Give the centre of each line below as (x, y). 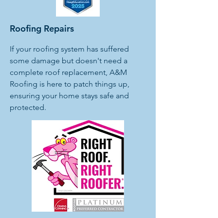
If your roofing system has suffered (69, 49)
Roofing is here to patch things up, (70, 84)
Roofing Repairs (42, 28)
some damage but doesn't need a (69, 61)
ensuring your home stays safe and (69, 96)
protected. (28, 107)
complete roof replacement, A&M (68, 72)
